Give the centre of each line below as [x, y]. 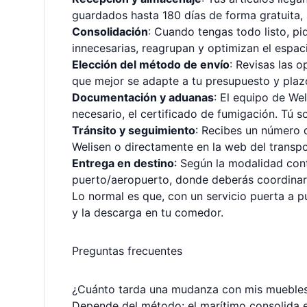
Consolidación [110, 32]
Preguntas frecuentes [127, 251]
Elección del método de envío [151, 64]
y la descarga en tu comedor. [148, 212]
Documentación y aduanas [143, 97]
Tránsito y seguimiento [134, 130]
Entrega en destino [123, 163]
